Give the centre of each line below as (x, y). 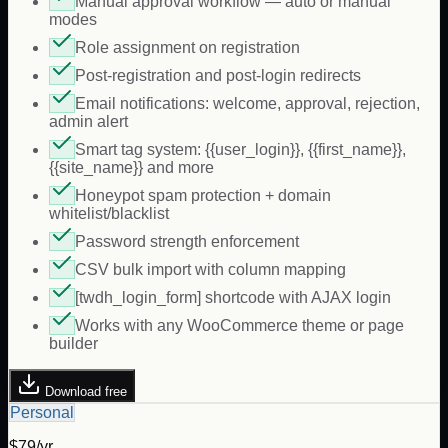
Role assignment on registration (187, 48)
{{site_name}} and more (131, 168)
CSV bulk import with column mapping (210, 270)
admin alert (88, 122)
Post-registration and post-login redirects (218, 76)
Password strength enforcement (187, 242)
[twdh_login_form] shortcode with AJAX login (233, 298)
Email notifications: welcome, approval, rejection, (247, 104)
